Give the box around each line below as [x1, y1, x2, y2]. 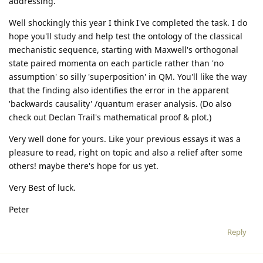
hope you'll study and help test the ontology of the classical [9, 30, 242, 42]
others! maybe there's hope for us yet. [9, 160, 159, 171]
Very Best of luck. [9, 181, 76, 193]
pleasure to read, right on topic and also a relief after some [9, 146, 242, 158]
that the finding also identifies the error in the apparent [9, 84, 229, 96]
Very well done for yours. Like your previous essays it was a [9, 133, 241, 144]
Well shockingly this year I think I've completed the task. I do [9, 16, 247, 28]
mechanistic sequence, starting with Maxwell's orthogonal [9, 43, 238, 55]
